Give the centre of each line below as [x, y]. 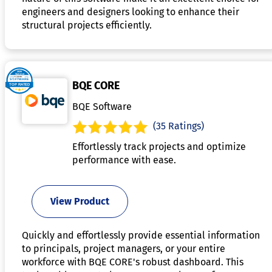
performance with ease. [124, 160]
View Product [80, 201]
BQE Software [102, 106]
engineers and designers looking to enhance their [131, 12]
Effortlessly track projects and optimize [159, 146]
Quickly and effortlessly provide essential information [141, 235]
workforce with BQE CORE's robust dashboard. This [133, 262]
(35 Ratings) [178, 126]
